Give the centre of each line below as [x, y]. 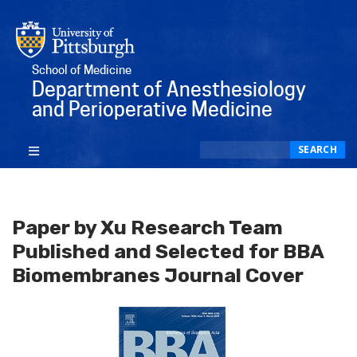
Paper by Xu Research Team [147, 228]
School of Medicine [82, 70]
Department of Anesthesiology [169, 89]
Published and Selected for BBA [168, 252]
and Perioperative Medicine [152, 109]
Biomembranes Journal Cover [158, 276]
